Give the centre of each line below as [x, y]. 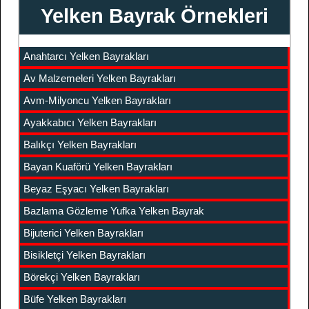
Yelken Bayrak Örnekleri [154, 16]
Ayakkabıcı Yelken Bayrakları [90, 122]
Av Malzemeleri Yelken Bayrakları [100, 78]
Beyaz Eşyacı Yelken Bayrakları [96, 189]
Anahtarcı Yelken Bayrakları [86, 56]
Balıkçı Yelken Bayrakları [80, 144]
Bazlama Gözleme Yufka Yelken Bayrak [114, 211]
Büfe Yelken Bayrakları [75, 299]
